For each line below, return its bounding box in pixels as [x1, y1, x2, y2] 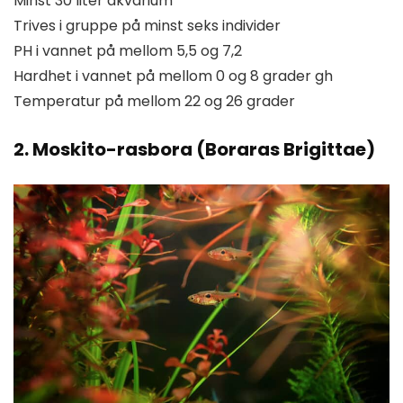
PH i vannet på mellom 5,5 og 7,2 [13, 40, 242, 61]
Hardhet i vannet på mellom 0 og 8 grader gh [13, 65, 333, 86]
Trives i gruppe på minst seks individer [13, 14, 281, 36]
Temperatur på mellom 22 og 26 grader [13, 90, 295, 112]
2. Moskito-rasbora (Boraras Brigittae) [13, 136, 375, 162]
